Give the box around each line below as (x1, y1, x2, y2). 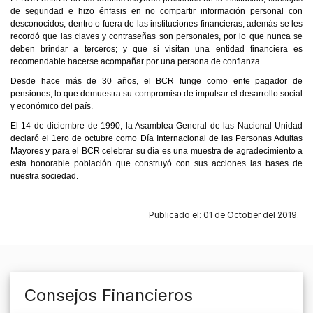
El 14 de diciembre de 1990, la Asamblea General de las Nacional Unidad (10, 120, 303, 131)
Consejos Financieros (24, 284, 193, 305)
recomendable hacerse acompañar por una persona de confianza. (10, 56, 262, 66)
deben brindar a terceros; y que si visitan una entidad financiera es (10, 43, 303, 54)
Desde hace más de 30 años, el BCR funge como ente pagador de (10, 75, 303, 86)
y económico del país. (10, 101, 93, 111)
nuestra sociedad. (10, 170, 78, 181)
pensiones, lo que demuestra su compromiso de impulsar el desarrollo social (10, 88, 303, 99)
